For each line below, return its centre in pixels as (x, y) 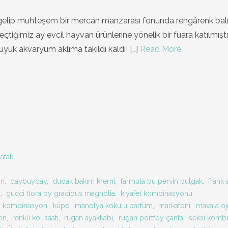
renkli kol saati (35, 218)
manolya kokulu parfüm (114, 206)
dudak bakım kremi (84, 181)
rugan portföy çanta (151, 218)
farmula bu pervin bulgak (162, 181)
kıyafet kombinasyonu (156, 193)
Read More (161, 49)
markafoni (174, 206)
